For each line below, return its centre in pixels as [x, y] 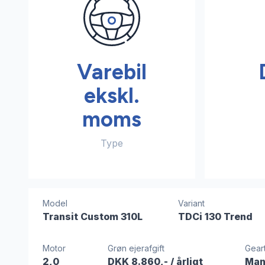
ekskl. [112, 96]
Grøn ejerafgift [136, 248]
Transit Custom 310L [93, 217]
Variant [192, 203]
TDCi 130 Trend [216, 217]
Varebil [112, 72]
